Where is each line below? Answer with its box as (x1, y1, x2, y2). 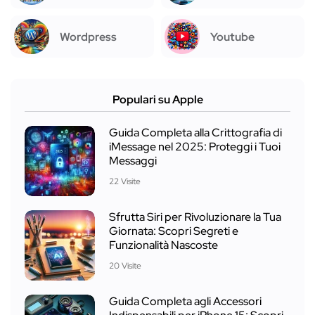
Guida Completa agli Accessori (109, 294, 262, 309)
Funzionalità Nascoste (109, 238, 218, 252)
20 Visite (109, 260, 141, 271)
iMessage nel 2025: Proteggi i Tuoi (109, 139, 281, 154)
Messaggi (109, 153, 157, 168)
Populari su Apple (112, 92, 203, 107)
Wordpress (60, 29, 117, 44)
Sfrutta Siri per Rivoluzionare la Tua (109, 210, 281, 224)
